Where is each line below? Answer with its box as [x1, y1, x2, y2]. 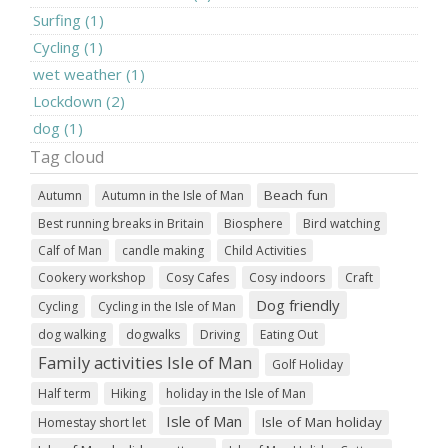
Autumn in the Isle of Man [102, 186, 244, 204]
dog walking [38, 325, 106, 343]
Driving [200, 325, 240, 343]
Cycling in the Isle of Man [98, 297, 236, 315]
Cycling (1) [33, 36, 103, 57]
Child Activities [224, 241, 306, 259]
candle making [122, 241, 204, 259]
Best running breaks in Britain [38, 214, 204, 232]
